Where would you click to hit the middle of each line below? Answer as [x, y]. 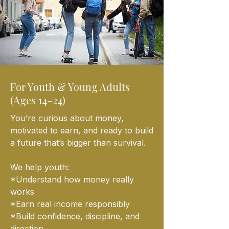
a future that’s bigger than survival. [78, 142]
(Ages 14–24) [38, 100]
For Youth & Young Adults [70, 86]
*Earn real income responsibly [70, 204]
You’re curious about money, [67, 118]
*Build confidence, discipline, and [75, 216]
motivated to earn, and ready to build [82, 130]
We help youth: [40, 167]
